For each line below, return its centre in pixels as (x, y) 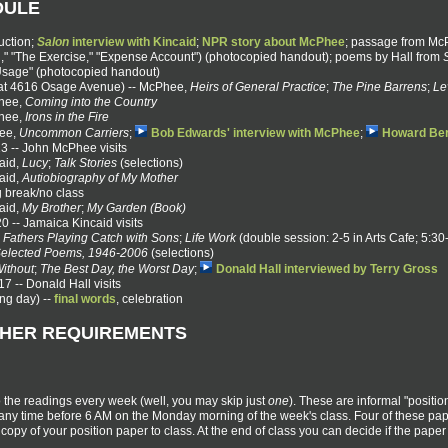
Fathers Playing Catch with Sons (91, 237)
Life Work (210, 237)
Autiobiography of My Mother (100, 177)
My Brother (51, 207)
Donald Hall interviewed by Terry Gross (327, 268)
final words (85, 298)
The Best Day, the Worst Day (117, 268)
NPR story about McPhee (273, 41)
